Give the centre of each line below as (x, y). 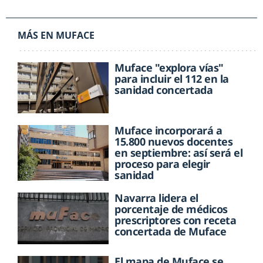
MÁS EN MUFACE (56, 35)
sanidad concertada (164, 90)
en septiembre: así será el (179, 153)
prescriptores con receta (176, 220)
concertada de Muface (171, 232)
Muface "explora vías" (169, 67)
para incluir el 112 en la (172, 78)
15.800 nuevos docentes (174, 142)
